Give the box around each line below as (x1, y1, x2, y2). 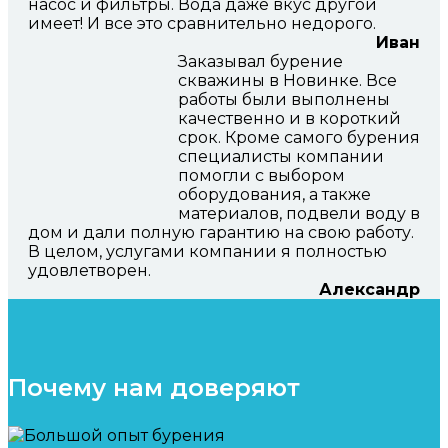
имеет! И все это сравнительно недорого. (28, 14, 376, 34)
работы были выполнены (178, 90, 390, 110)
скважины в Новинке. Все (178, 71, 397, 91)
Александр (319, 280, 420, 300)
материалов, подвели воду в (178, 204, 420, 224)
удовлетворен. (28, 261, 151, 281)
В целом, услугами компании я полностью (28, 242, 387, 262)
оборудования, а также (178, 185, 371, 205)
